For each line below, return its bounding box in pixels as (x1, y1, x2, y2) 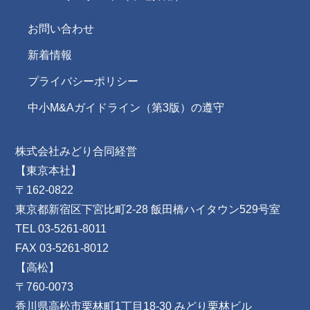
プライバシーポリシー (28, 75, 138, 88)
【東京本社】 (15, 165, 82, 177)
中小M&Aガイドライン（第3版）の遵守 (28, 102, 224, 114)
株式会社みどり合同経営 (15, 145, 138, 158)
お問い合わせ (28, 23, 94, 35)
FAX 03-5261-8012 (15, 242, 109, 255)
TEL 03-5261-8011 (15, 223, 107, 235)
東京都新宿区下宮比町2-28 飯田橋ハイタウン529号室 (15, 203, 281, 216)
